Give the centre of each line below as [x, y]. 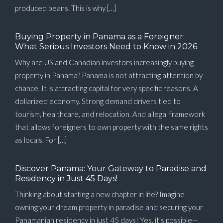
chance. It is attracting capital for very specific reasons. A [107, 88]
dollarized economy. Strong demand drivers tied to [98, 101]
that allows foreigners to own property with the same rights [111, 127]
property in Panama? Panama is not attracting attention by [109, 75]
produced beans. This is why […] [65, 8]
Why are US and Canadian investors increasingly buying [104, 62]
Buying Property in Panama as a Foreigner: [100, 37]
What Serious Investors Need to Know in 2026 [106, 47]
